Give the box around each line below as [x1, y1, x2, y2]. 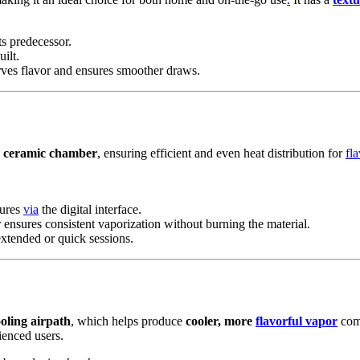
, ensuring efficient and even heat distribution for [97, 146, 346, 161]
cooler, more [186, 314, 256, 328]
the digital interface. [39, 202, 141, 217]
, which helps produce [71, 314, 186, 328]
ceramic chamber [3, 146, 97, 161]
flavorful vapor [256, 314, 337, 328]
